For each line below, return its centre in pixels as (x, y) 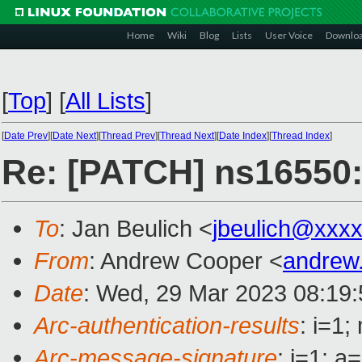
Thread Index (301, 136)
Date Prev (26, 136)
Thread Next (187, 136)
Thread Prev (128, 136)
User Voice (289, 35)
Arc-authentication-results (167, 326)
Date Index (243, 136)
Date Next (74, 136)
